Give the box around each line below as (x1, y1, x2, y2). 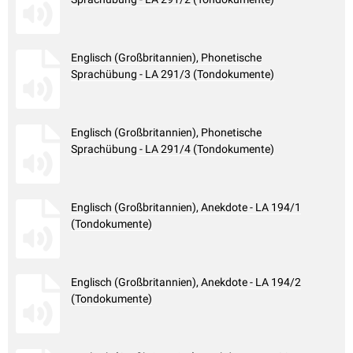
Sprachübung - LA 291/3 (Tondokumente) (71, 68, 274, 81)
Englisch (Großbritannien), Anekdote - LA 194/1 (71, 201, 301, 214)
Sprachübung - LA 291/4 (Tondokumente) (71, 143, 274, 156)
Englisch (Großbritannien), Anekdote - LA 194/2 (71, 276, 301, 289)
